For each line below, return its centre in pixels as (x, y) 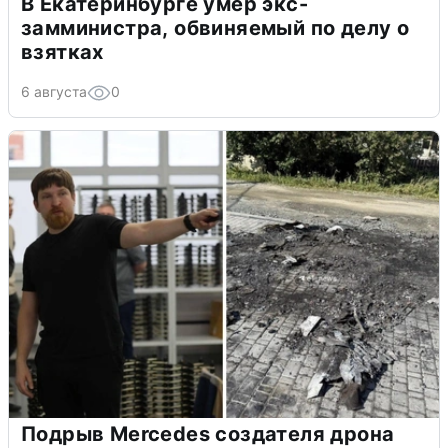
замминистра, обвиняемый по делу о (215, 28)
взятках (62, 52)
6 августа (54, 92)
